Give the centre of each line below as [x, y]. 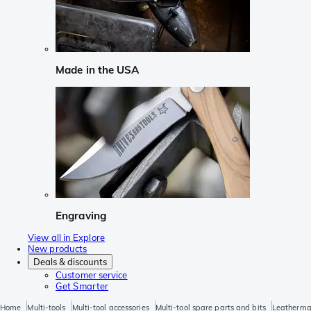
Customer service [92, 275]
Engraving [81, 215]
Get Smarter [82, 286]
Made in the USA [98, 70]
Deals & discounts [70, 262]
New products [58, 249]
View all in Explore [66, 238]
